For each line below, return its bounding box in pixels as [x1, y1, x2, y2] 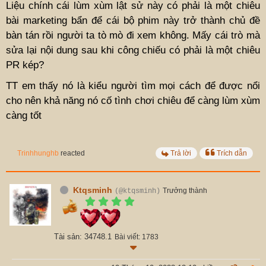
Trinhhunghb [17, 148, 59, 157]
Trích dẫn [217, 148, 247, 157]
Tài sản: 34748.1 [54, 232, 112, 241]
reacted [59, 148, 85, 157]
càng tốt [6, 109, 42, 121]
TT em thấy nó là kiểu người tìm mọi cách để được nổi [6, 80, 260, 91]
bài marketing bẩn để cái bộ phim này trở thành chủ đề [6, 14, 260, 26]
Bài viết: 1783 [115, 232, 159, 241]
